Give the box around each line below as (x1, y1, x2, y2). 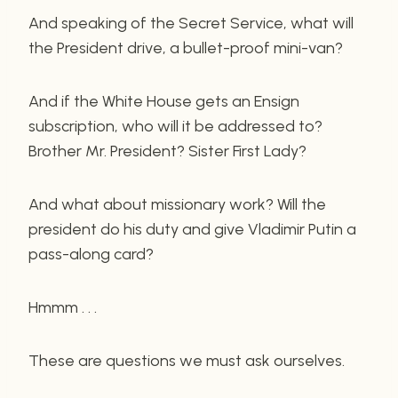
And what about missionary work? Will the (28, 194, 326, 214)
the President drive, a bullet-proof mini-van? (28, 37, 343, 58)
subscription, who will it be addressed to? (28, 115, 322, 136)
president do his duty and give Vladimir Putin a (28, 219, 356, 239)
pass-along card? (28, 243, 154, 264)
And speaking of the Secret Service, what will (28, 12, 354, 33)
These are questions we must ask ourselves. (28, 350, 345, 370)
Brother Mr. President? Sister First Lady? (28, 140, 306, 161)
